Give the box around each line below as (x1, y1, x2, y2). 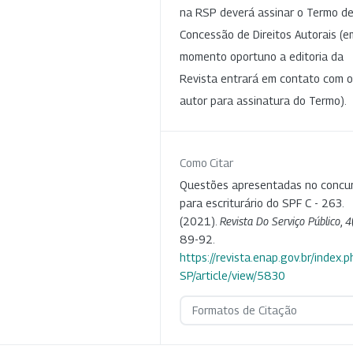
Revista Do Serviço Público (220, 214, 340, 228)
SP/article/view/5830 (180, 268, 285, 282)
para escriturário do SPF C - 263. (180, 195, 344, 210)
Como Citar (180, 155, 233, 169)
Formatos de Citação (191, 303, 297, 317)
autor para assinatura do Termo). (180, 93, 347, 107)
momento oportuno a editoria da (180, 49, 344, 63)
